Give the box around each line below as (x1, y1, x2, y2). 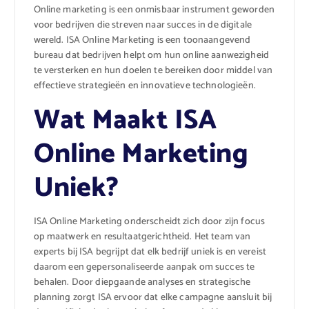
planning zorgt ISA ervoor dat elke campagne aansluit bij (33, 289, 272, 306)
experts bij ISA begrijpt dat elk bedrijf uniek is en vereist (33, 243, 266, 260)
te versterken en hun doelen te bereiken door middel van (33, 62, 273, 79)
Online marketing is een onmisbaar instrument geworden (33, 1, 275, 18)
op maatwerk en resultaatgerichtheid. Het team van (33, 228, 251, 245)
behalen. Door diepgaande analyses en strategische (33, 274, 251, 290)
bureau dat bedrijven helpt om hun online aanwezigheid (33, 47, 269, 63)
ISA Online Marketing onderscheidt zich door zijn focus (33, 213, 266, 230)
